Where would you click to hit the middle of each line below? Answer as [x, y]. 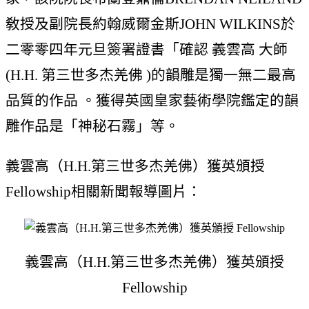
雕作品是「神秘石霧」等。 [92, 126]
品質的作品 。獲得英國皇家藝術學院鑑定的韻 [152, 101]
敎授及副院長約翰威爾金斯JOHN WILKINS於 [150, 24]
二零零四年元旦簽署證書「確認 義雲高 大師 [147, 50]
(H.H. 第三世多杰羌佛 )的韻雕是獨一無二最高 [151, 75]
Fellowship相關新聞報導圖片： [103, 191]
